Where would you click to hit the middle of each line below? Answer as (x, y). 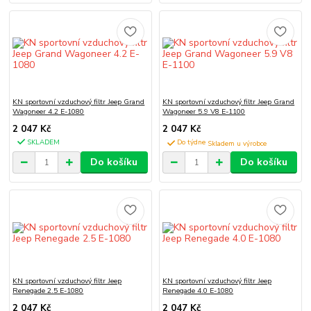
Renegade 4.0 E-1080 (198, 290)
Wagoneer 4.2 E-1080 (49, 112)
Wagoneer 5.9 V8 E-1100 (204, 112)
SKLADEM (44, 142)
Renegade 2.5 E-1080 (48, 290)
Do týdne (193, 142)
